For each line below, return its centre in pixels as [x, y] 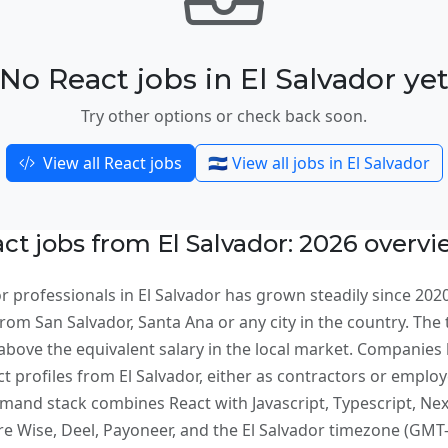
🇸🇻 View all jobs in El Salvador [318, 162]
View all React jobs [110, 162]
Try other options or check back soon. [224, 115]
